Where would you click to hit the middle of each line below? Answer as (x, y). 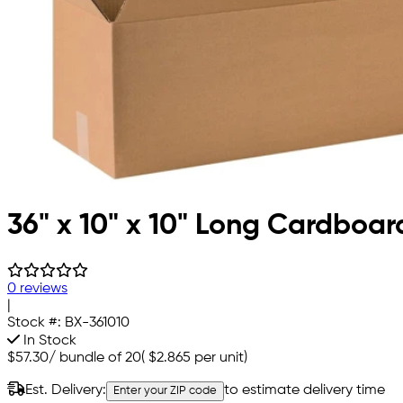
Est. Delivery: (66, 391)
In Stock (48, 341)
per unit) (219, 358)
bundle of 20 (100, 358)
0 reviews (37, 289)
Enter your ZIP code (165, 391)
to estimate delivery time (304, 391)
